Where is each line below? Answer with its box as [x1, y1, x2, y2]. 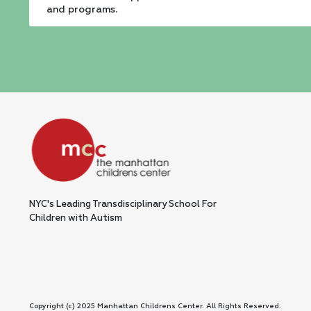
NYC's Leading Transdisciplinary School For [29, 200, 217, 210]
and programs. [47, 4, 117, 15]
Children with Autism [29, 214, 122, 224]
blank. [46, 67, 89, 81]
